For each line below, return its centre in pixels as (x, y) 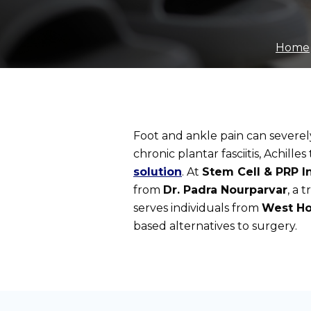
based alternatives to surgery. (215, 226)
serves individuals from (197, 208)
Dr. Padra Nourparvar (225, 190)
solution (158, 172)
